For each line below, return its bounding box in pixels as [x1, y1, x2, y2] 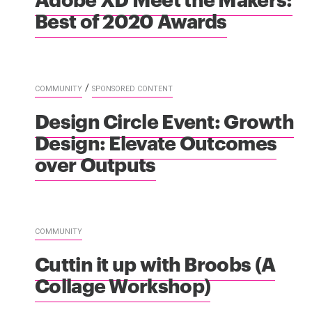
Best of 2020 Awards [35, 6, 227, 33]
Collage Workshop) [35, 270, 211, 298]
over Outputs [35, 149, 156, 177]
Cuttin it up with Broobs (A [35, 249, 276, 276]
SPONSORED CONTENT [92, 84, 173, 93]
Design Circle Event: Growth [35, 106, 295, 134]
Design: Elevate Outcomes [35, 127, 277, 155]
